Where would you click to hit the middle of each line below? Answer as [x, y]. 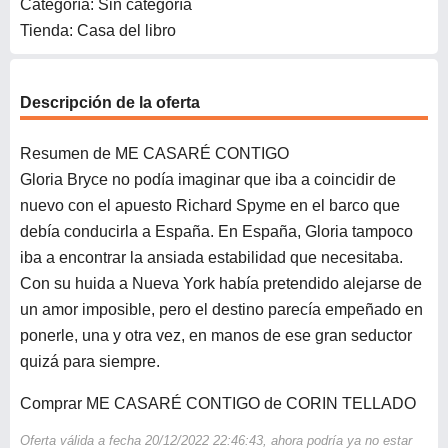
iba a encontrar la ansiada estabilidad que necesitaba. [211, 258]
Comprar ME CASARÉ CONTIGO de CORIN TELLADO [218, 404]
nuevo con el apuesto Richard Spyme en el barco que [210, 206]
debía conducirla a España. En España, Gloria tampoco [216, 232]
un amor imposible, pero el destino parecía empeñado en [221, 310]
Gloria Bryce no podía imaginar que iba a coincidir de [208, 180]
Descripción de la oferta [110, 102]
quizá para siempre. [90, 362]
